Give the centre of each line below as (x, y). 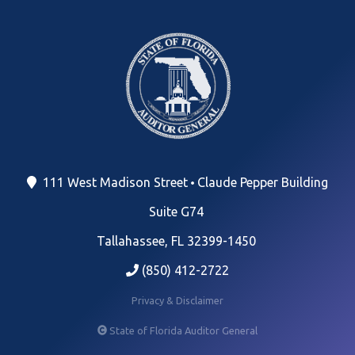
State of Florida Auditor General (183, 330)
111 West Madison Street (114, 182)
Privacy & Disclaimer (177, 300)
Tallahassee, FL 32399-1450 (176, 240)
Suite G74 (177, 211)
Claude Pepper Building (263, 182)
